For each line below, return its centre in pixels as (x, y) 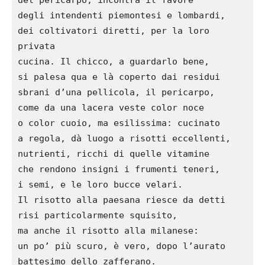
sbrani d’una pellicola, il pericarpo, (116, 92)
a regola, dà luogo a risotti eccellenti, (124, 138)
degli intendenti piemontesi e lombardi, (122, 15)
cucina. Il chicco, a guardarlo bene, (114, 61)
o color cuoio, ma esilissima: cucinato (119, 123)
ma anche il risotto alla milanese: (108, 230)
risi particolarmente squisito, (98, 215)
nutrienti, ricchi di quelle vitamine (114, 153)
